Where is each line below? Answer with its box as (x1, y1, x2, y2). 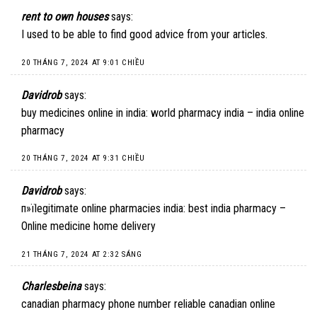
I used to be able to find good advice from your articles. (21, 28, 267, 42)
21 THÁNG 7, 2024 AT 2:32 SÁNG (21, 249, 142, 259)
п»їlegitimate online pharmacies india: (21, 201, 188, 215)
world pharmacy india (151, 105, 244, 120)
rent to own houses (21, 10, 108, 24)
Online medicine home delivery (21, 219, 156, 233)
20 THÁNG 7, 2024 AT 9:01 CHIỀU (21, 57, 145, 67)
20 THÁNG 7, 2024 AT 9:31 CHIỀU (21, 154, 145, 163)
